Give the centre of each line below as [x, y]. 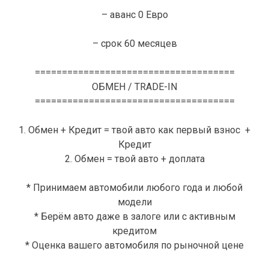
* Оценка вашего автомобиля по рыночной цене [134, 246]
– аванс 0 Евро [134, 15]
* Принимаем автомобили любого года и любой [134, 188]
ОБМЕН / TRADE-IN [134, 87]
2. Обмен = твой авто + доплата [134, 159]
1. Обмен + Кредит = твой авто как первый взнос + [134, 130]
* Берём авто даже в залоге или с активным [134, 217]
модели [134, 202]
